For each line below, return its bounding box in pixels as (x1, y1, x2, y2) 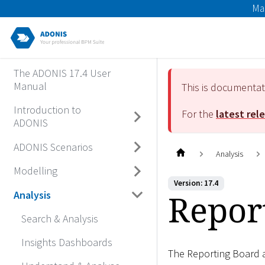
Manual (13, 79, 47, 93)
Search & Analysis (21, 211, 98, 225)
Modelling (13, 164, 57, 177)
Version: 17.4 (174, 178, 218, 189)
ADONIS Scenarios (13, 140, 93, 154)
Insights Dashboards (21, 235, 112, 249)
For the (182, 106, 216, 121)
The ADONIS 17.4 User (13, 66, 111, 80)
